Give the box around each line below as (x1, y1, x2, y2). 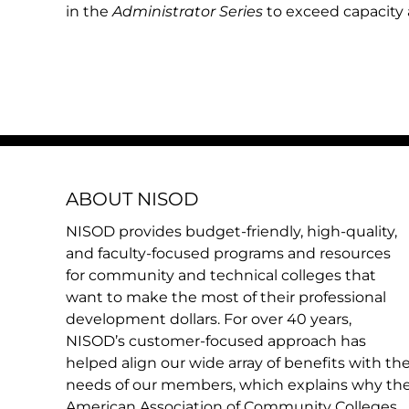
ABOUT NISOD (66, 188, 199, 210)
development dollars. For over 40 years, (66, 310, 351, 328)
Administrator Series (112, 3, 263, 20)
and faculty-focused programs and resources (66, 245, 391, 262)
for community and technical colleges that (66, 267, 376, 284)
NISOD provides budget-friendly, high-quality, (66, 223, 397, 240)
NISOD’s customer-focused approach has (66, 332, 366, 350)
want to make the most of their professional (66, 288, 386, 306)
